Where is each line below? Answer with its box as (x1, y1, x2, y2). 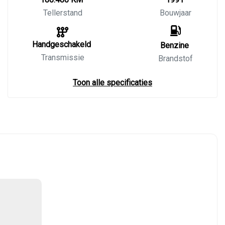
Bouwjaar (160, 8, 191, 18)
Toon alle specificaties (73, 78, 152, 87)
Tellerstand (43, 8, 82, 18)
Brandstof (158, 54, 193, 63)
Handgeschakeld (32, 40, 91, 49)
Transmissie (41, 53, 84, 62)
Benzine (160, 41, 189, 50)
